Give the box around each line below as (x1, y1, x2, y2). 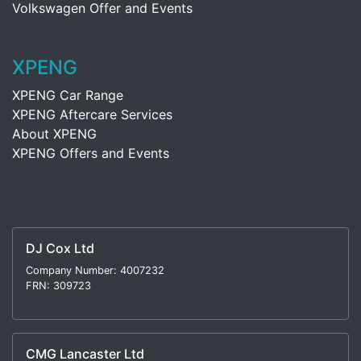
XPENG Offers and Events (12, 144, 169, 161)
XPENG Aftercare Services (12, 106, 172, 122)
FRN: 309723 (26, 279, 91, 292)
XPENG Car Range (12, 86, 123, 103)
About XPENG (12, 125, 97, 142)
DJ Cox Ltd (26, 239, 94, 256)
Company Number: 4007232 (26, 263, 164, 276)
